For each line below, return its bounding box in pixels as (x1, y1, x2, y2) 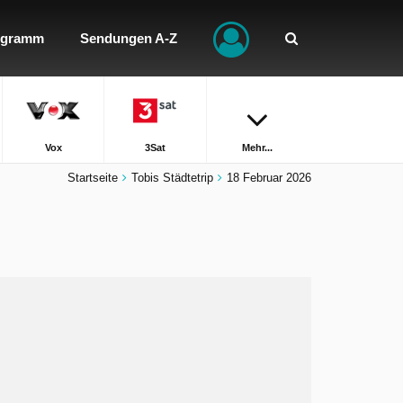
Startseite (67, 171, 118, 184)
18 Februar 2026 (227, 171, 311, 184)
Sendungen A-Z (80, 31, 177, 46)
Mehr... (242, 142, 273, 153)
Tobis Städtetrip (131, 171, 213, 184)
